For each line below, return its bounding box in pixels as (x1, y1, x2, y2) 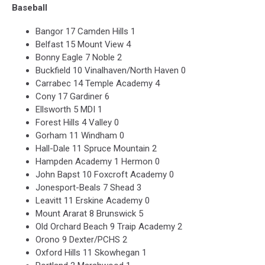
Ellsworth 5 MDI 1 (35, 104, 102, 115)
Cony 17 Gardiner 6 (35, 91, 109, 102)
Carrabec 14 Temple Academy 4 (35, 78, 160, 89)
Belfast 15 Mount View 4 (35, 39, 131, 50)
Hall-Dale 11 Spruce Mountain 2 (35, 143, 157, 154)
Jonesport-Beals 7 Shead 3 (35, 182, 141, 193)
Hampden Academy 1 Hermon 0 (35, 156, 160, 167)
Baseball (12, 2, 47, 14)
